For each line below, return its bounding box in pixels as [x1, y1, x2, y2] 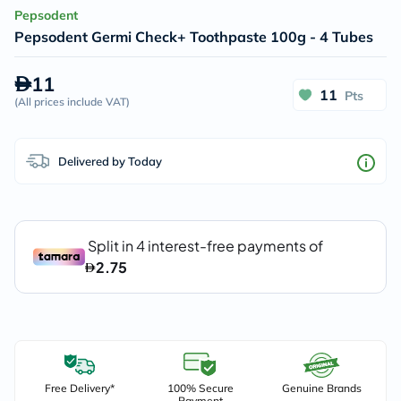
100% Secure [166, 381, 234, 395]
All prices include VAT [18, 95, 126, 108]
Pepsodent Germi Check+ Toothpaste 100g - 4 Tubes [14, 28, 373, 46]
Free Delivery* [44, 381, 115, 395]
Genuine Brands [281, 381, 362, 395]
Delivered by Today [58, 153, 162, 168]
